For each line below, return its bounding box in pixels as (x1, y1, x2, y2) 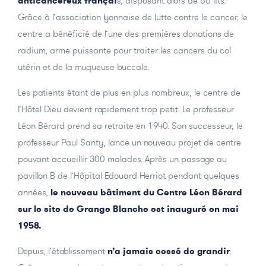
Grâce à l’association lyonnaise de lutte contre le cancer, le (18, 11, 248, 23)
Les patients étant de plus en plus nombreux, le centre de (18, 87, 240, 99)
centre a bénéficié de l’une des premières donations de (18, 28, 234, 40)
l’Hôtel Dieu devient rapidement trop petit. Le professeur (18, 103, 234, 115)
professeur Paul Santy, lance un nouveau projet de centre (18, 137, 241, 148)
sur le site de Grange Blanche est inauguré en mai (18, 203, 239, 215)
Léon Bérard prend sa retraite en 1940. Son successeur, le (18, 120, 243, 132)
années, (18, 186, 50, 198)
